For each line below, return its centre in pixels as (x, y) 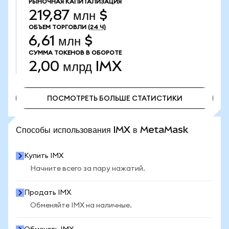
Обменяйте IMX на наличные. (81, 205)
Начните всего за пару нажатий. (88, 169)
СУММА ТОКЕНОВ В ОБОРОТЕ (75, 53)
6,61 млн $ (61, 41)
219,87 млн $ (68, 15)
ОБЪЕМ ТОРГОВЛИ (58, 27)
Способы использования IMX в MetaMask (102, 130)
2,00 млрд (60, 66)
